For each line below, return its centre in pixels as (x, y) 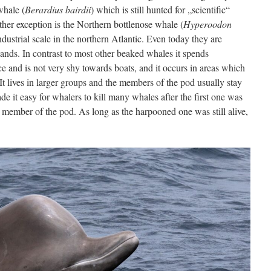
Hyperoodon (207, 24)
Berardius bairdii (58, 9)
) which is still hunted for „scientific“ (160, 9)
